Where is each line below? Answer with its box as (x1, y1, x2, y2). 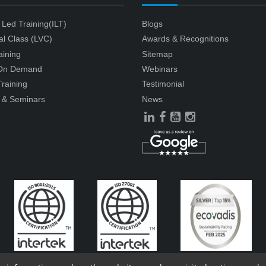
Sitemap (142, 49, 173, 59)
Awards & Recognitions (142, 34, 229, 44)
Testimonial (142, 79, 184, 89)
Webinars (142, 64, 178, 74)
